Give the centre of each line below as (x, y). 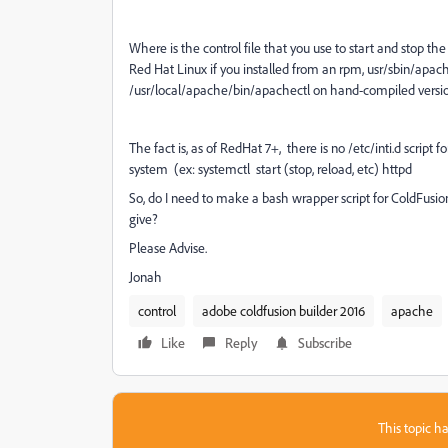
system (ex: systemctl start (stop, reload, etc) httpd (270, 168)
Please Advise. (168, 247)
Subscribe (325, 342)
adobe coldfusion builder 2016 (283, 310)
